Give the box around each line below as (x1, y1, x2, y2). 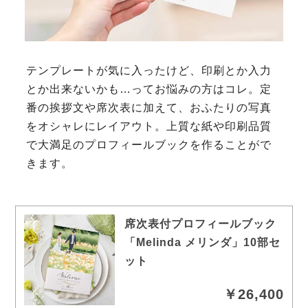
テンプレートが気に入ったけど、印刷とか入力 (26, 64, 272, 76)
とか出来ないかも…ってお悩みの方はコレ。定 (26, 82, 272, 95)
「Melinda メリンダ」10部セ (124, 236, 281, 248)
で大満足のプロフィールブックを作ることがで (26, 138, 272, 151)
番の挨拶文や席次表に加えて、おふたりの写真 (26, 101, 272, 113)
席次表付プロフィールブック (124, 217, 277, 230)
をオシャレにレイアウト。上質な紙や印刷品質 (26, 120, 272, 132)
